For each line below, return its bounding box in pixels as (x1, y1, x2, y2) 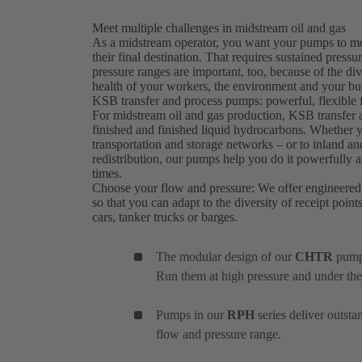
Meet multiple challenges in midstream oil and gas (92, 20, 346, 35)
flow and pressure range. (156, 326, 281, 341)
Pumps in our (156, 307, 227, 322)
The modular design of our (156, 249, 295, 263)
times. (92, 166, 125, 180)
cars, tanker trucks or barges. (92, 209, 241, 224)
